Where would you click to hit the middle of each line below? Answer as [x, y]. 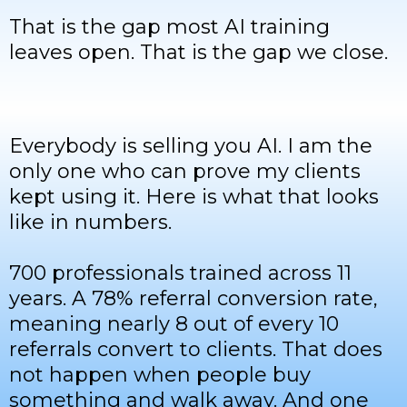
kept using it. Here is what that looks [194, 197]
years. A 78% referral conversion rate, [194, 299]
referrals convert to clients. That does [196, 350]
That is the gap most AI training [169, 27]
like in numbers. [90, 223]
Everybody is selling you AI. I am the [191, 146]
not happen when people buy [160, 375]
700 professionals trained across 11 [180, 273]
